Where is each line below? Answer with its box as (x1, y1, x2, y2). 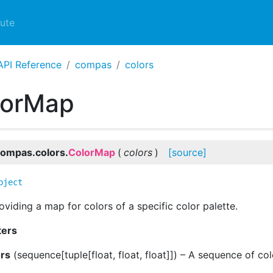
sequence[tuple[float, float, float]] (17, 249, 174, 261)
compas (75, 58, 112, 71)
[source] (168, 146, 207, 158)
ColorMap (68, 146, 115, 158)
